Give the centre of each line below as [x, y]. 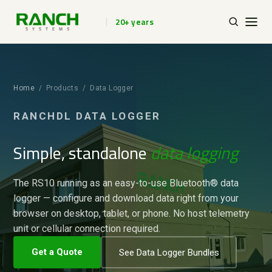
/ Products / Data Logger [84, 88]
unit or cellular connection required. [87, 229]
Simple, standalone [82, 153]
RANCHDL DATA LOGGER [87, 116]
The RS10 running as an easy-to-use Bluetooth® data [126, 183]
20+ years [134, 22]
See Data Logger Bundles [169, 252]
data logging [195, 153]
